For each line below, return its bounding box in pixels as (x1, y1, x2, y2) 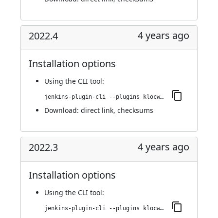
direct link (81, 106, 113, 115)
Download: (44, 106, 81, 115)
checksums (117, 106, 153, 115)
